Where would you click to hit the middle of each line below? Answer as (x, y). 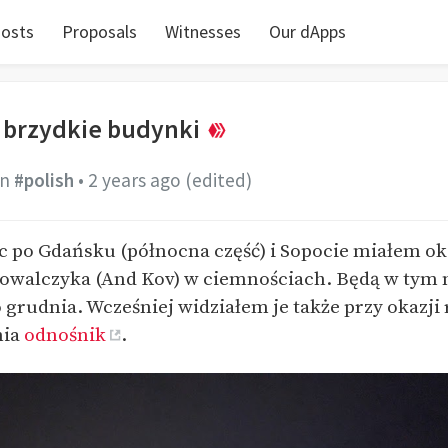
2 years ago (134, 179)
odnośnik (65, 335)
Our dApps (307, 31)
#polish (43, 179)
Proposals (99, 31)
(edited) (218, 179)
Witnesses (203, 31)
